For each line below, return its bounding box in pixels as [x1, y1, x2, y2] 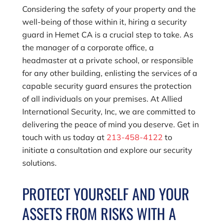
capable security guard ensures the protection [22, 81, 191, 91]
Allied [161, 94, 183, 104]
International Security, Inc [22, 107, 115, 116]
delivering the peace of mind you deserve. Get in [22, 119, 199, 129]
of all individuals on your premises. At [22, 94, 161, 104]
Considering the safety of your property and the [22, 4, 196, 14]
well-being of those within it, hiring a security [22, 17, 187, 27]
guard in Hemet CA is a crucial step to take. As [22, 30, 193, 39]
